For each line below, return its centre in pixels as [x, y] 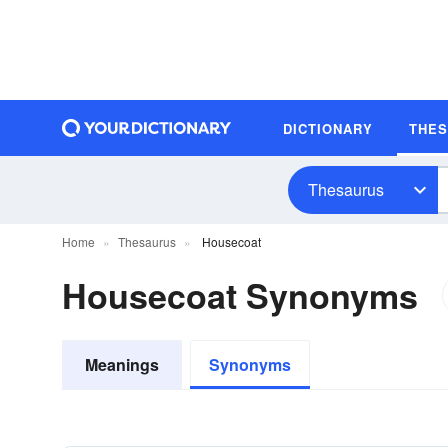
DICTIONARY [328, 128]
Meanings [122, 364]
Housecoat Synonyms [240, 295]
